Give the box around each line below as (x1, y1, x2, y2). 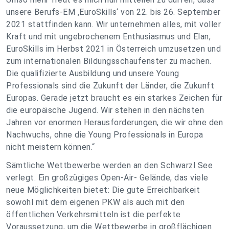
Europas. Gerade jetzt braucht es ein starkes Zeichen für (6, 93, 222, 103)
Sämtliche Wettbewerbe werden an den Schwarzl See (6, 161, 213, 171)
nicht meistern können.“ (6, 142, 95, 152)
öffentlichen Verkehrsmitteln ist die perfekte (6, 210, 181, 220)
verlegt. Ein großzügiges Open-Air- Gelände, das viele (6, 173, 209, 183)
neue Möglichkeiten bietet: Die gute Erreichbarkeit (6, 185, 200, 195)
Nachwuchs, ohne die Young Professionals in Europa (6, 130, 203, 140)
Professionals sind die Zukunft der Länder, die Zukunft (6, 81, 214, 91)
